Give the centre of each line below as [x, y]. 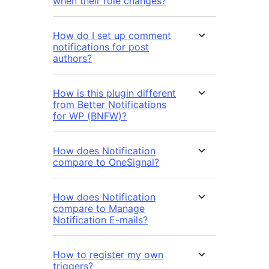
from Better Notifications [110, 105]
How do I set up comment [112, 36]
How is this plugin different [114, 93]
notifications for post [101, 47]
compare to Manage [99, 209]
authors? [72, 59]
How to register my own [108, 255]
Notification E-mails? [100, 220]
